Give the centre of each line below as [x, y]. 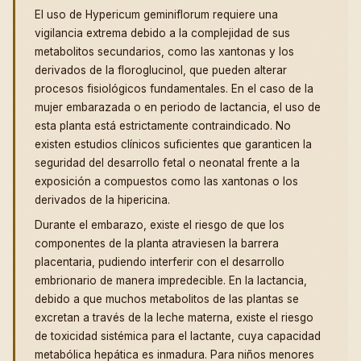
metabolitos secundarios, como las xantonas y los [164, 52]
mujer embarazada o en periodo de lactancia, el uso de [178, 108]
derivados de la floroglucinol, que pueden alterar [161, 71]
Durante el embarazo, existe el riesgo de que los [160, 225]
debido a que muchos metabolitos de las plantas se [167, 299]
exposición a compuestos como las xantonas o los [166, 182]
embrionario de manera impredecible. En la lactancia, [171, 281]
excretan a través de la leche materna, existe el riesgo [174, 318]
